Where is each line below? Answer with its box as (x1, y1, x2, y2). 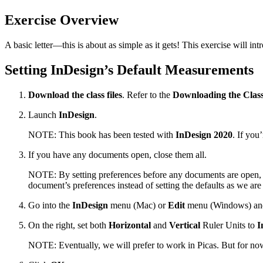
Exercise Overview (5, 12, 119, 28)
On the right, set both (28, 220, 109, 231)
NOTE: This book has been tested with (28, 130, 176, 140)
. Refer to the (122, 90, 173, 100)
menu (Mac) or (108, 200, 168, 211)
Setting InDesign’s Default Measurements (5, 62, 254, 78)
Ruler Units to (200, 220, 257, 231)
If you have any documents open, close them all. (28, 150, 207, 160)
